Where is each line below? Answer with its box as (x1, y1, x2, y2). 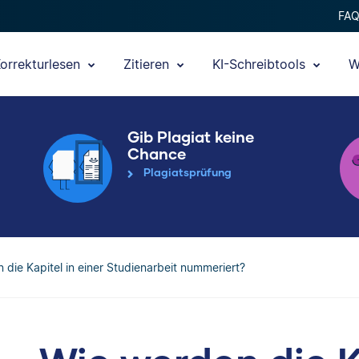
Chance (127, 144, 186, 163)
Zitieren (123, 56, 173, 72)
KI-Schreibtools (212, 56, 309, 72)
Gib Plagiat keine (127, 127, 254, 146)
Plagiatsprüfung (143, 166, 232, 179)
